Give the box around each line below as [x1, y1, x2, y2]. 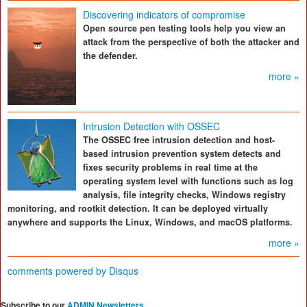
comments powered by [8, 264, 109, 278]
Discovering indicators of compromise [83, 8, 245, 21]
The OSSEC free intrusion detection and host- [83, 134, 275, 146]
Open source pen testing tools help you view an [83, 22, 286, 34]
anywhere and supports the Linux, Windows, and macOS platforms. [8, 216, 293, 228]
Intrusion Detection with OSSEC [83, 119, 220, 133]
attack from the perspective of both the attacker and [83, 36, 299, 48]
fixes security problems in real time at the [83, 161, 258, 173]
